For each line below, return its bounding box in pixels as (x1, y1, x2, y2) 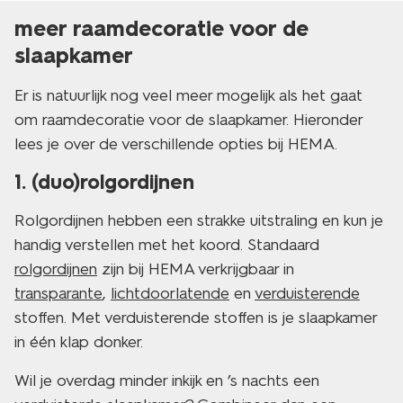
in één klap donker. (14, 332, 143, 352)
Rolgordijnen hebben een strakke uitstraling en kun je (14, 210, 383, 230)
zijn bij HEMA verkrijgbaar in (97, 259, 294, 279)
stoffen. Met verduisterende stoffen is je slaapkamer (14, 308, 377, 327)
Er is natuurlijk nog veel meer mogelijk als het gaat (14, 85, 363, 105)
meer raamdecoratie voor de (14, 15, 309, 41)
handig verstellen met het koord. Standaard (14, 235, 319, 255)
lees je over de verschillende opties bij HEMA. (14, 134, 337, 154)
